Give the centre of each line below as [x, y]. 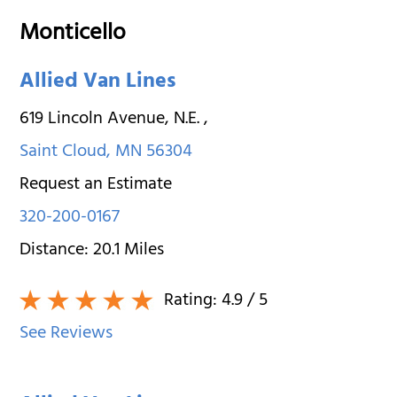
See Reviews [66, 334]
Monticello [73, 35]
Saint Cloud [63, 152]
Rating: [191, 301]
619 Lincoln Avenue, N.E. [112, 120]
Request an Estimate [96, 185]
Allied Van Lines [98, 83]
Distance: [57, 251]
